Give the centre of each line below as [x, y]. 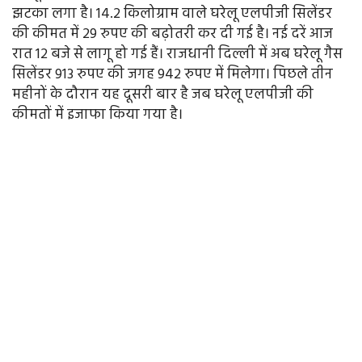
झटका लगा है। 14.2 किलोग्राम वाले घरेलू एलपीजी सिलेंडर [172, 15]
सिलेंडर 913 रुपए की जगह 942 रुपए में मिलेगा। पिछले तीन [173, 75]
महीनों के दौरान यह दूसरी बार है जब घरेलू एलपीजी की [163, 95]
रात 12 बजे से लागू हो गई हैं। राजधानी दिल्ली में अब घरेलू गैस [177, 55]
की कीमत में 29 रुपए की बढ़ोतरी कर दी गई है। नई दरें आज [173, 35]
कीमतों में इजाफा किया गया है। [97, 116]
